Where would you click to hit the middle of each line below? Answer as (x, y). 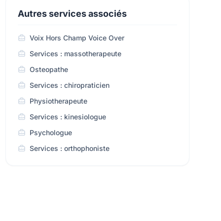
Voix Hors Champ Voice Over (77, 38)
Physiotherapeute (58, 101)
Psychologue (51, 132)
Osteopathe (49, 69)
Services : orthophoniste (69, 148)
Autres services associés (72, 14)
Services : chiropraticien (69, 85)
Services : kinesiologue (68, 117)
